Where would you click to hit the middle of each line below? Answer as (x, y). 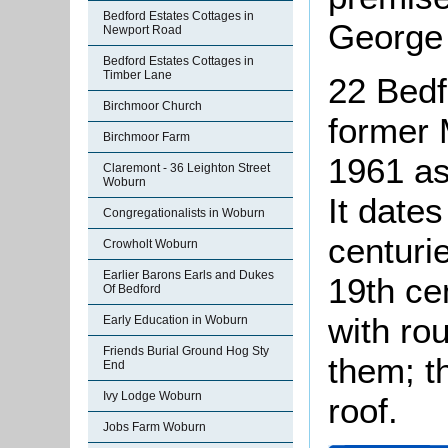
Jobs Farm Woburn (154, 427)
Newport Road (142, 30)
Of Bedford (132, 289)
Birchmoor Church (152, 106)
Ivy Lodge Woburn (152, 396)
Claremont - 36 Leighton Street (186, 168)
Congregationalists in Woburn (184, 213)
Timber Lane (137, 75)
